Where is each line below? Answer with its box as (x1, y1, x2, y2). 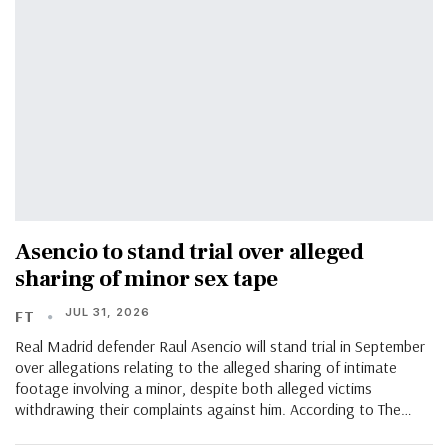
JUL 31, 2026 (65, 304, 150, 319)
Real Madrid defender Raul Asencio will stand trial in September (15, 335, 425, 356)
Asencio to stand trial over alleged (15, 236, 364, 267)
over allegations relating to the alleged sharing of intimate (15, 356, 397, 377)
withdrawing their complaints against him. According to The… (15, 398, 412, 419)
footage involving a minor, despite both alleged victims (15, 377, 372, 398)
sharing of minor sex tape (15, 263, 279, 294)
